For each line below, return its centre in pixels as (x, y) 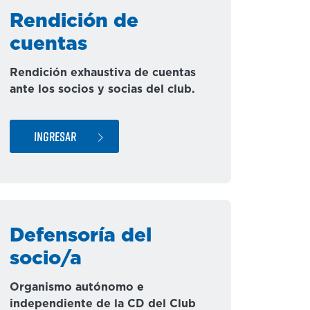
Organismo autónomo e (77, 287)
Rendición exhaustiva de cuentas (103, 73)
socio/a (46, 259)
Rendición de (74, 21)
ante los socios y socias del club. (102, 89)
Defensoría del (81, 236)
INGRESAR (55, 136)
